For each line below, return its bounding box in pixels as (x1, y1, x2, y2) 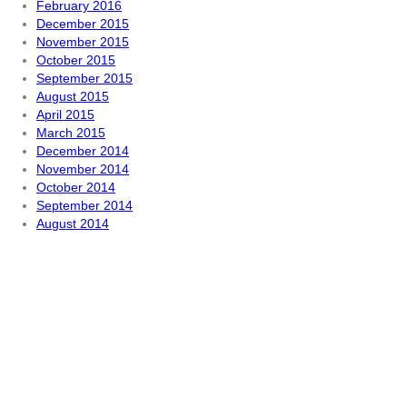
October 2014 (36, 180, 115, 194)
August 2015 (36, 89, 109, 104)
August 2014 (36, 216, 109, 231)
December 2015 (36, 16, 129, 31)
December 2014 (36, 144, 129, 158)
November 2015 (36, 35, 129, 49)
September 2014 (36, 198, 133, 213)
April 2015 (36, 107, 94, 122)
